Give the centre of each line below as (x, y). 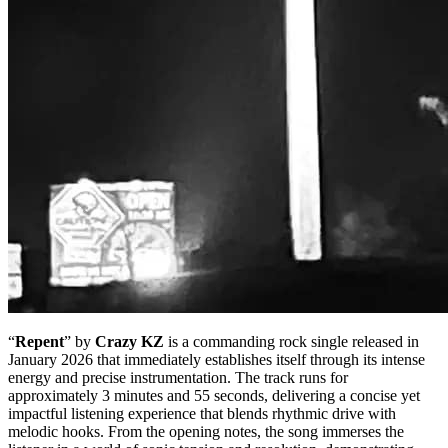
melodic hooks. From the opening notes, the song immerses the (206, 431)
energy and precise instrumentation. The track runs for (178, 377)
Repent (39, 341)
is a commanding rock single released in (293, 341)
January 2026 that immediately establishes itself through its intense (216, 359)
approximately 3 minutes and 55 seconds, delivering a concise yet (214, 395)
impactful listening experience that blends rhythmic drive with (202, 413)
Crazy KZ (131, 341)
